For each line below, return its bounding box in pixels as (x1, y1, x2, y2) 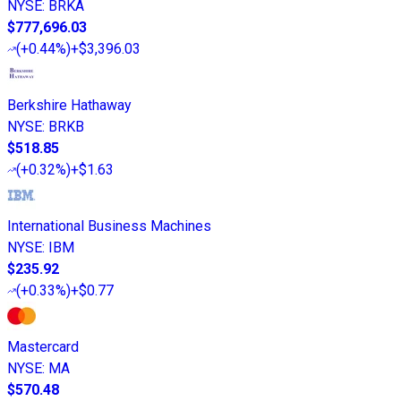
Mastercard (7, 338, 79, 356)
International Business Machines (7, 218, 211, 235)
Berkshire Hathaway (7, 97, 132, 115)
